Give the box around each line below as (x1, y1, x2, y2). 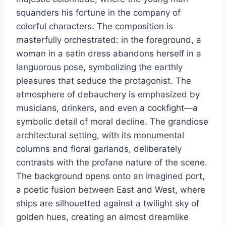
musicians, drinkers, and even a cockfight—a (16, 102, 198, 113)
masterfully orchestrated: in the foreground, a (16, 34, 201, 45)
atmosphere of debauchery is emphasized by (16, 89, 200, 99)
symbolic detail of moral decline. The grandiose (16, 116, 208, 127)
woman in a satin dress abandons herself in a (16, 48, 201, 59)
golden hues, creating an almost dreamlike (16, 211, 189, 222)
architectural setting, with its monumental (16, 130, 184, 140)
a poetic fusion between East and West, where (16, 184, 205, 195)
